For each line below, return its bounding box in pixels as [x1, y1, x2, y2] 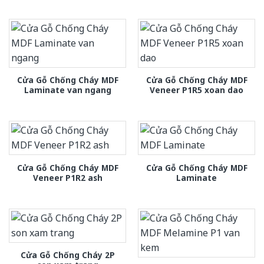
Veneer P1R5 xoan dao [150, 84, 243, 96]
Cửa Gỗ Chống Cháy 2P [20, 249, 115, 261]
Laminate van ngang [24, 84, 111, 96]
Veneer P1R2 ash [32, 171, 103, 183]
